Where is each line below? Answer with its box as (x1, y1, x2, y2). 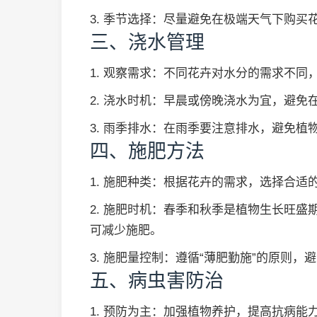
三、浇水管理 (90, 32, 204, 53)
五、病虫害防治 (90, 270, 224, 292)
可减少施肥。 (90, 224, 162, 237)
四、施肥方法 (90, 141, 204, 162)
